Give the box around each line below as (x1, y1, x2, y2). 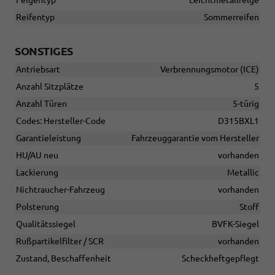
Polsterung (16, 202, 59, 212)
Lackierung (16, 168, 58, 178)
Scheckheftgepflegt (182, 254, 259, 264)
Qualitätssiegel (16, 219, 76, 230)
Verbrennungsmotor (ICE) (160, 64, 259, 75)
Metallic (227, 168, 259, 178)
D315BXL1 (218, 116, 259, 126)
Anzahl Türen (16, 99, 67, 109)
